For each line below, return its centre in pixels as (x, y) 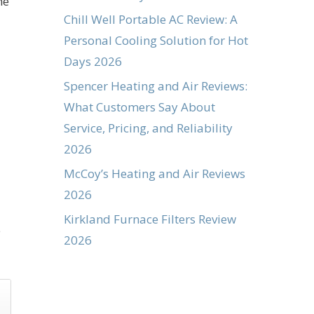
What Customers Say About (139, 107)
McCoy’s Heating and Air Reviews (155, 173)
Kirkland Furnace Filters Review (150, 219)
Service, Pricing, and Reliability (148, 128)
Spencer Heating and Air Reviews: (156, 86)
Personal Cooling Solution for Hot (156, 40)
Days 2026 (93, 61)
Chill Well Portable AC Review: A (151, 19)
